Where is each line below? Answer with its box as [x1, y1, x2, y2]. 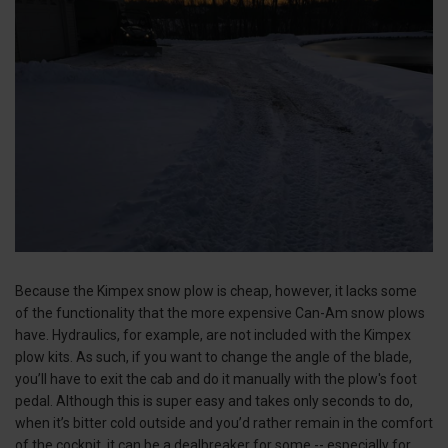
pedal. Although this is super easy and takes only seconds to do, [15, 393, 413, 410]
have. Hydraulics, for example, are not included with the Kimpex [15, 327, 411, 344]
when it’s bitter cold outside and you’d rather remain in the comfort [15, 415, 433, 432]
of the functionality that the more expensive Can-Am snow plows [15, 305, 425, 322]
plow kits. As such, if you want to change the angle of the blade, [15, 349, 412, 366]
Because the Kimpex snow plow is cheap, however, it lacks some [15, 283, 417, 300]
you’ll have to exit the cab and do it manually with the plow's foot [15, 371, 417, 388]
